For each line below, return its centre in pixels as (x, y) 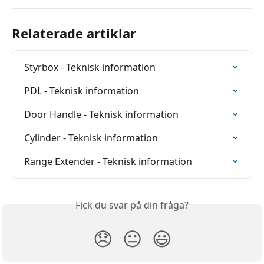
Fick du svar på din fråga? (132, 205)
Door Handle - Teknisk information (101, 115)
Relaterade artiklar (74, 33)
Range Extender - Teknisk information (108, 162)
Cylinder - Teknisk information (91, 138)
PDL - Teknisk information (82, 91)
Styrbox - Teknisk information (90, 67)
